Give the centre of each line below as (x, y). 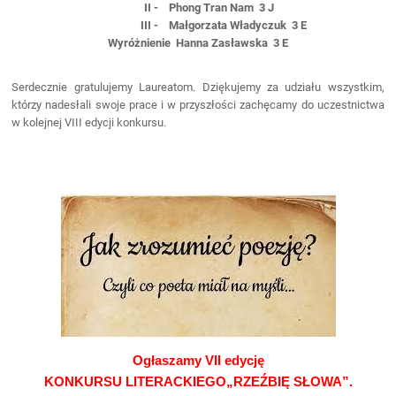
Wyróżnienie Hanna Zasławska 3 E (198, 43)
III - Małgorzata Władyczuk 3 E (198, 25)
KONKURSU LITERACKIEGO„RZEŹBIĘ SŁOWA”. (198, 382)
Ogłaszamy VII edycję (198, 361)
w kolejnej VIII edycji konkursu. (89, 122)
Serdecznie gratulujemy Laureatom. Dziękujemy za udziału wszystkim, (198, 87)
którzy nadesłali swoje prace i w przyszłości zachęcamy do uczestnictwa (198, 105)
